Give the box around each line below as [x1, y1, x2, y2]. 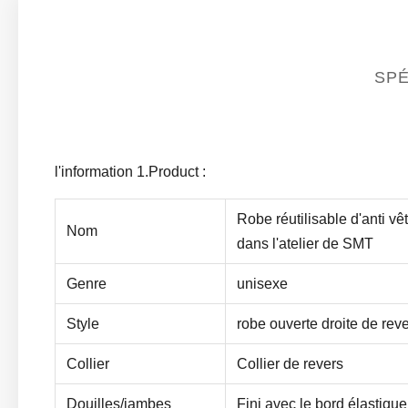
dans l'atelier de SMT [237, 236, 373, 251]
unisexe [237, 276, 288, 291]
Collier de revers [237, 356, 343, 372]
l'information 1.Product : [55, 164, 206, 179]
